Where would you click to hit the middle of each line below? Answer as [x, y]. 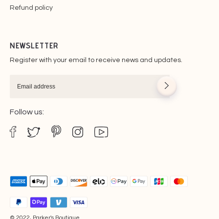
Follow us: [27, 112]
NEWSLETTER [34, 45]
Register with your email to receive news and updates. [96, 60]
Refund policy [31, 8]
